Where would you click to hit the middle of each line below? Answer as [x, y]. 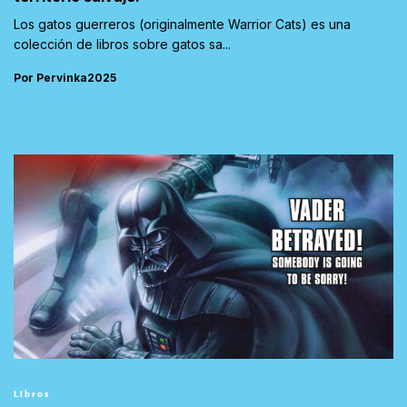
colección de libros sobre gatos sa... [122, 44]
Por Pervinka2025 [65, 77]
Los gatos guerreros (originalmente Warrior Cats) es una [182, 24]
